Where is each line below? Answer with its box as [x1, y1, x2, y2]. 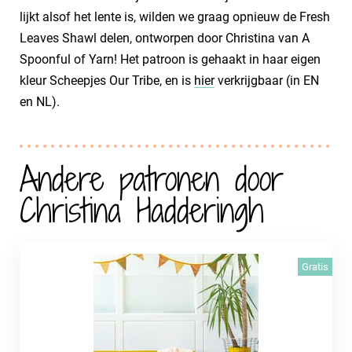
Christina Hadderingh [20, 187, 264, 233]
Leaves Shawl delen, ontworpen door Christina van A [20, 31, 310, 46]
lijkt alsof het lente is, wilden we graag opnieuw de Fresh [20, 9, 330, 24]
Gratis [302, 261, 328, 273]
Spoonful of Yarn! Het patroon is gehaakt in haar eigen [20, 52, 321, 67]
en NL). [20, 94, 60, 109]
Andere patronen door [20, 156, 284, 202]
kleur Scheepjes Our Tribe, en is [20, 73, 194, 88]
